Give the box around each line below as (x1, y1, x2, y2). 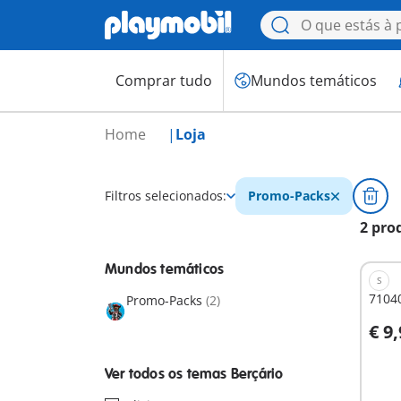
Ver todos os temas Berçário (105, 365, 284, 383)
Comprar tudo (115, 71, 212, 90)
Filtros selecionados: (105, 187, 226, 204)
